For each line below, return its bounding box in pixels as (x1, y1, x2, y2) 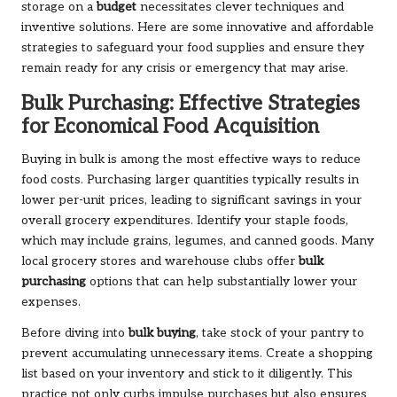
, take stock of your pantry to (196, 326, 364, 341)
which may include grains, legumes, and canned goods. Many (21, 234, 374, 249)
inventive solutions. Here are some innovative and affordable (21, 20, 374, 35)
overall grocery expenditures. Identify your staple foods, (21, 214, 348, 229)
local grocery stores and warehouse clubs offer (21, 254, 299, 269)
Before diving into (21, 326, 128, 341)
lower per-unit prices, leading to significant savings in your (21, 193, 362, 208)
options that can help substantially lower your (86, 275, 357, 290)
